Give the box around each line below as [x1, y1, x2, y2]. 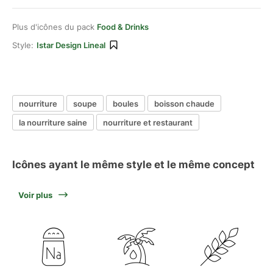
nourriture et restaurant [103, 117, 193, 127]
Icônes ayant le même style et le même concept [12, 158, 255, 171]
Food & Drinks [97, 22, 149, 32]
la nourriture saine [19, 117, 87, 127]
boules [113, 98, 138, 108]
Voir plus [18, 190, 52, 200]
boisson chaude [154, 98, 214, 108]
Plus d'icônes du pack [12, 22, 97, 32]
